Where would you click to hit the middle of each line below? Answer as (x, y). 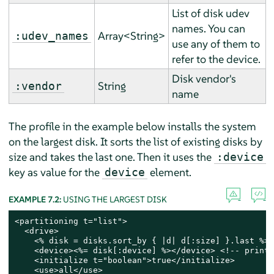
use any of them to (216, 43)
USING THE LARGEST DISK (115, 199)
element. (169, 172)
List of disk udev (210, 13)
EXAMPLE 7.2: (35, 199)
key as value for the (55, 172)
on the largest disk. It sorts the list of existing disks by (135, 141)
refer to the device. (216, 59)
